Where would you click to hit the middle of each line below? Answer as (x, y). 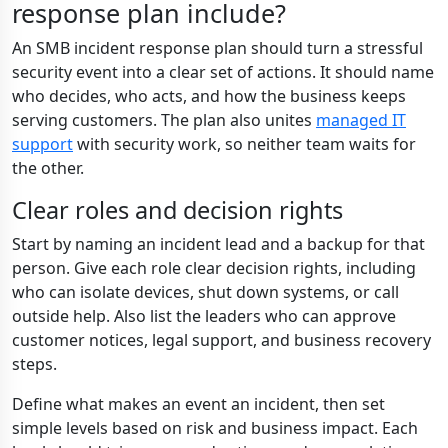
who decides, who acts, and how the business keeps (209, 96)
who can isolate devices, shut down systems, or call (205, 292)
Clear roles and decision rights (177, 210)
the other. (48, 168)
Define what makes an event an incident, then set (198, 404)
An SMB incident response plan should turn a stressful (217, 48)
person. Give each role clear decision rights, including (214, 268)
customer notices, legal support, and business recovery (221, 340)
